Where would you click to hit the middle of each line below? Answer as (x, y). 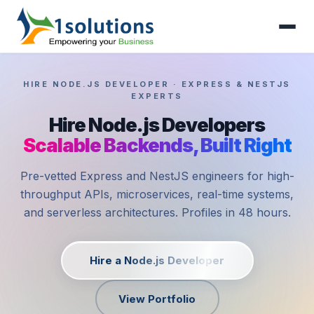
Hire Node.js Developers (157, 125)
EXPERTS (157, 96)
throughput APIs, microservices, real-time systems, (157, 194)
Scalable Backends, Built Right (157, 146)
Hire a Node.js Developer (157, 260)
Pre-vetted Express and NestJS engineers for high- (157, 176)
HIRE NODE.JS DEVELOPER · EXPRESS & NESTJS (157, 84)
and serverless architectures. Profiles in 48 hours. (157, 213)
